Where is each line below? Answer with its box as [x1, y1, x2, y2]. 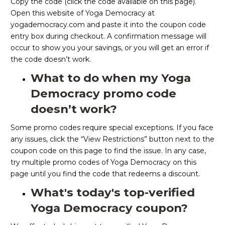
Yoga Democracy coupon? [31, 201, 188, 215]
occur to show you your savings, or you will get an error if [11, 43, 209, 53]
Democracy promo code [31, 86, 176, 101]
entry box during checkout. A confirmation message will [11, 32, 206, 41]
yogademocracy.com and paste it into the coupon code [11, 20, 206, 30]
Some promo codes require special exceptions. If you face [11, 123, 213, 133]
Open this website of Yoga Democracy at [11, 9, 155, 18]
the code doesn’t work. [11, 55, 91, 64]
